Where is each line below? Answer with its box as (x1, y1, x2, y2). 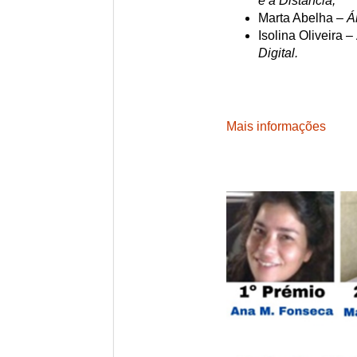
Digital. (257, 45, 298, 60)
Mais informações (226, 119, 326, 133)
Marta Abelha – (257, 10, 347, 25)
